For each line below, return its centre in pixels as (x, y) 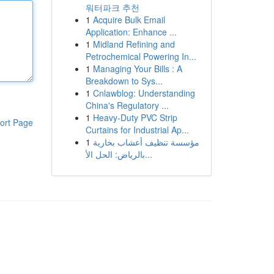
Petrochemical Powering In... (141, 56)
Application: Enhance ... (131, 32)
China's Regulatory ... (127, 105)
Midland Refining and (134, 44)
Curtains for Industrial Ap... (137, 130)
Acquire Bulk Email (129, 20)
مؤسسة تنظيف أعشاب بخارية (146, 142)
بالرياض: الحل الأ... (148, 154)
